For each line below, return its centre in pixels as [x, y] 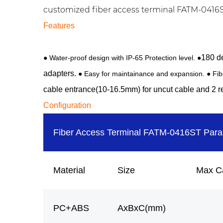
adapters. [60, 73]
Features [59, 26]
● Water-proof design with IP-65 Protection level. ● [122, 58]
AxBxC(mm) [142, 208]
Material [69, 170]
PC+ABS [71, 208]
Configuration [67, 105]
